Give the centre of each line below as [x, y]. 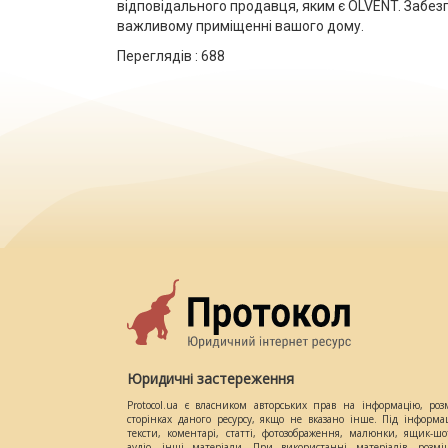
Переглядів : [159, 56]
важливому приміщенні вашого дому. [240, 26]
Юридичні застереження [210, 378]
